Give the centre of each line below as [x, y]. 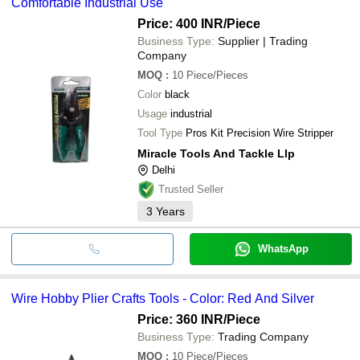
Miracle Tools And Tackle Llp [216, 153]
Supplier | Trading [263, 41]
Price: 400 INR [180, 23]
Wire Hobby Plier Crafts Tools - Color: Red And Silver [163, 298]
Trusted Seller [191, 189]
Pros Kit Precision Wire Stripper [260, 133]
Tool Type [160, 133]
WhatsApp [283, 248]
